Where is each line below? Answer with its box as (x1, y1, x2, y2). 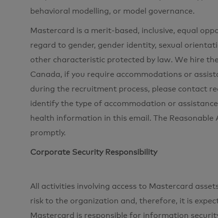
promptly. (30, 128, 66, 137)
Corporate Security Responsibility (30, 148, 157, 156)
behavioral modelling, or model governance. (30, 7, 195, 15)
